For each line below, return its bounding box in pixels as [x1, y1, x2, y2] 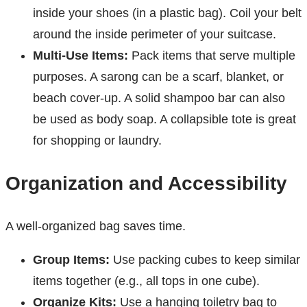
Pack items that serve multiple [128, 49, 295, 63]
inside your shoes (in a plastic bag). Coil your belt [33, 6, 302, 21]
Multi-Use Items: [33, 49, 128, 63]
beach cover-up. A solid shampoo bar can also [33, 91, 285, 106]
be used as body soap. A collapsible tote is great [33, 112, 296, 127]
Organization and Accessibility [5, 173, 287, 195]
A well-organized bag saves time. [5, 219, 186, 234]
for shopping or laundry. [33, 134, 162, 148]
